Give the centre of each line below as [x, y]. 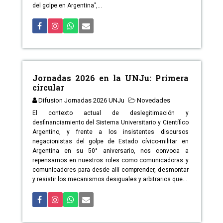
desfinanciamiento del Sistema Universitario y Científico [110, 123]
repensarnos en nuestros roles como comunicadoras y [110, 161]
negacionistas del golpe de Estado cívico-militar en [110, 142]
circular [48, 88]
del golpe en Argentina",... [67, 6]
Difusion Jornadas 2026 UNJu [81, 101]
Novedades [153, 101]
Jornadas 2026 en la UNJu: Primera [110, 78]
